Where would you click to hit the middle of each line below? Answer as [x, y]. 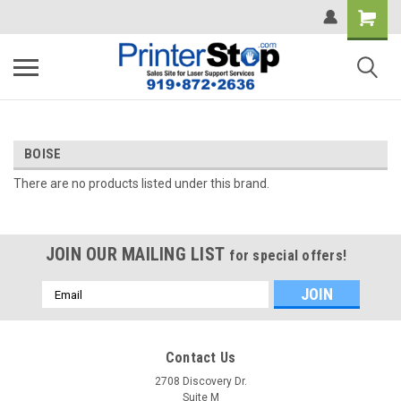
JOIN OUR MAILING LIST [137, 254]
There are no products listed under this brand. [141, 183]
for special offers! [288, 256]
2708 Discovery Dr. [200, 381]
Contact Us [200, 358]
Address [65, 308]
